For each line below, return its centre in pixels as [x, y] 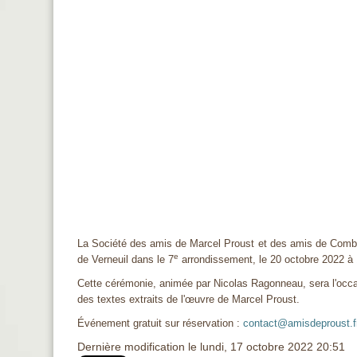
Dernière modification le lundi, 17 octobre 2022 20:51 [212, 347]
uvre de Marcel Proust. [247, 300]
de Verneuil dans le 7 [126, 260]
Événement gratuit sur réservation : [161, 324]
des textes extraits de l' [131, 300]
